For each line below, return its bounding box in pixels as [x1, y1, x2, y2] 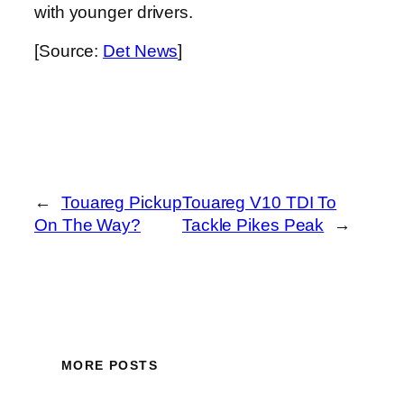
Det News [103, 41, 179, 61]
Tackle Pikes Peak [181, 216, 325, 235]
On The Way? [34, 216, 141, 235]
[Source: [34, 41, 104, 61]
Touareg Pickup [60, 193, 182, 213]
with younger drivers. [34, 2, 193, 22]
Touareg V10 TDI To [181, 193, 337, 213]
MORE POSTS [61, 357, 158, 372]
